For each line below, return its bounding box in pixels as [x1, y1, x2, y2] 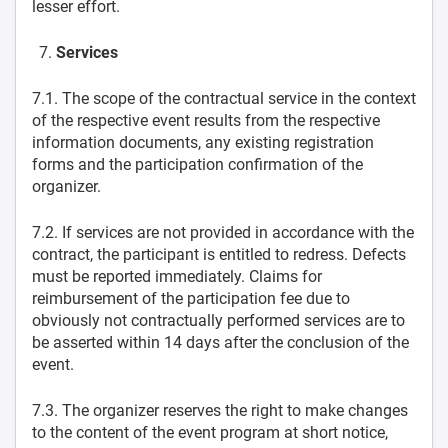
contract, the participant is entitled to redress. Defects [32, 245, 406, 264]
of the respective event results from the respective [32, 111, 380, 130]
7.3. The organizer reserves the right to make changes [32, 401, 408, 420]
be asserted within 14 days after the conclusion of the [32, 333, 409, 352]
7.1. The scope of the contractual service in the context [32, 89, 416, 108]
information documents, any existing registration [32, 133, 374, 152]
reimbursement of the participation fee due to [32, 289, 350, 308]
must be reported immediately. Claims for [32, 267, 322, 286]
